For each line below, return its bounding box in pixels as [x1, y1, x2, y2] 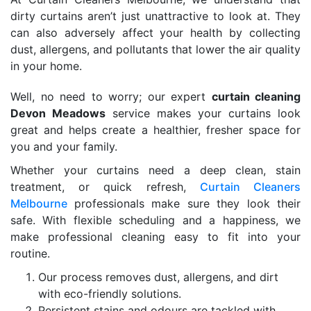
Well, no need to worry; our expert [10, 90, 212, 103]
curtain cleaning [211, 90, 301, 103]
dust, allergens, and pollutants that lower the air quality [10, 42, 301, 56]
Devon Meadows [10, 106, 106, 120]
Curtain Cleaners [199, 180, 301, 194]
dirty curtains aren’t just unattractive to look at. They [10, 9, 301, 23]
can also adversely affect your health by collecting [10, 26, 301, 40]
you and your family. [10, 140, 117, 153]
